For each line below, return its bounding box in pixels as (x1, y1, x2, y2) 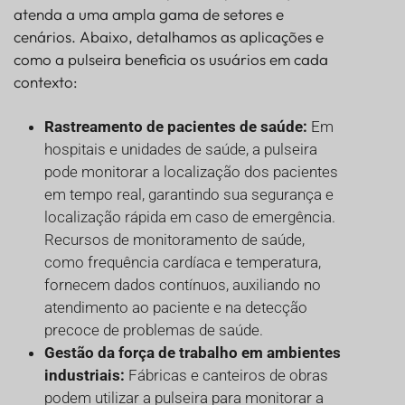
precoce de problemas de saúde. (44, 320, 263, 339)
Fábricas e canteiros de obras (125, 365, 328, 384)
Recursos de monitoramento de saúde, (44, 230, 305, 249)
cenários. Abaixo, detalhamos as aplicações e (14, 26, 324, 46)
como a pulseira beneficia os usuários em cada (14, 49, 328, 69)
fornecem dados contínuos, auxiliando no (44, 275, 321, 294)
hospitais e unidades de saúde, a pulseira (44, 139, 317, 158)
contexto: (14, 71, 78, 91)
